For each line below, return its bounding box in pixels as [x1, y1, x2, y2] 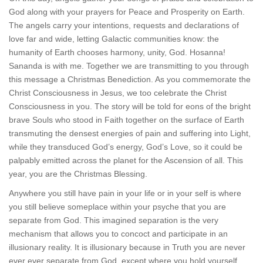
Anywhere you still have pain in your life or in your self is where [9, 188, 241, 198]
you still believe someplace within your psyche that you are [9, 202, 226, 211]
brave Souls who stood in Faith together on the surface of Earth [9, 115, 244, 124]
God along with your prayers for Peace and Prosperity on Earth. [9, 7, 245, 16]
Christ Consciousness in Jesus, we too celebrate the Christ [9, 88, 227, 97]
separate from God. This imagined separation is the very [9, 215, 218, 225]
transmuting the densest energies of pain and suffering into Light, [9, 129, 251, 138]
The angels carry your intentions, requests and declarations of [9, 21, 239, 30]
